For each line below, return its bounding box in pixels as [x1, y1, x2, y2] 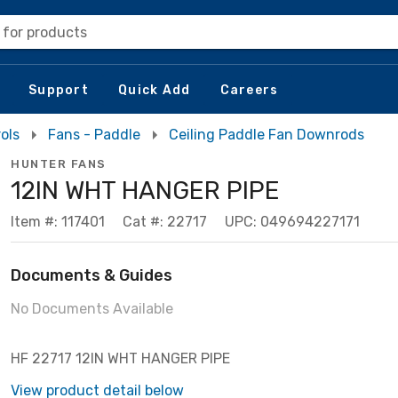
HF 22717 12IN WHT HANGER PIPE [11, 350, 230, 367]
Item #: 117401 [11, 213, 105, 230]
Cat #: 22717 [123, 213, 207, 230]
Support [28, 82, 89, 98]
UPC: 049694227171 [225, 213, 360, 230]
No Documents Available [11, 300, 173, 317]
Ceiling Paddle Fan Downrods [169, 126, 364, 143]
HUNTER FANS [11, 157, 107, 171]
